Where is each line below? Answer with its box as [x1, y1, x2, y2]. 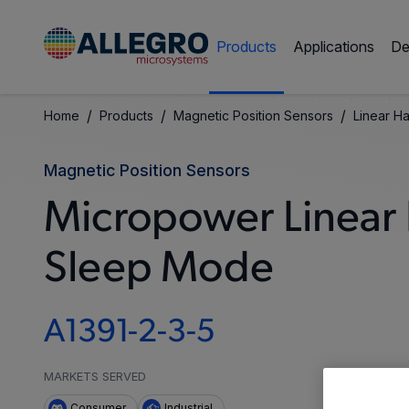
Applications [293, 37, 374, 56]
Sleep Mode [44, 248, 274, 292]
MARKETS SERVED [44, 370, 146, 383]
